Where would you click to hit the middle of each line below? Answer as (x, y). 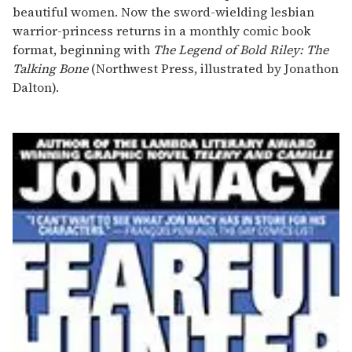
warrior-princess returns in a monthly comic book (162, 30)
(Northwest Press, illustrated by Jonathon (213, 68)
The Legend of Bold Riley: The (241, 49)
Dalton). (36, 87)
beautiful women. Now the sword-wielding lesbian (163, 11)
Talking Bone (50, 68)
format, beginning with (83, 49)
